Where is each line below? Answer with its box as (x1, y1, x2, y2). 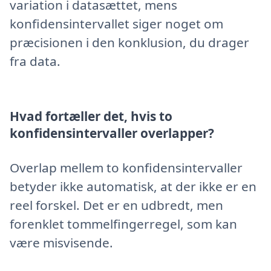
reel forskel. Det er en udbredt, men (10, 197, 223, 214)
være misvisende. (10, 234, 113, 251)
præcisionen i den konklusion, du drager (10, 33, 249, 51)
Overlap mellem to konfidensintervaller (10, 159, 243, 176)
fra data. (10, 52, 60, 70)
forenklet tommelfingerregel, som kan (10, 215, 237, 232)
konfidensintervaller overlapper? (10, 125, 214, 142)
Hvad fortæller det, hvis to (10, 108, 172, 125)
